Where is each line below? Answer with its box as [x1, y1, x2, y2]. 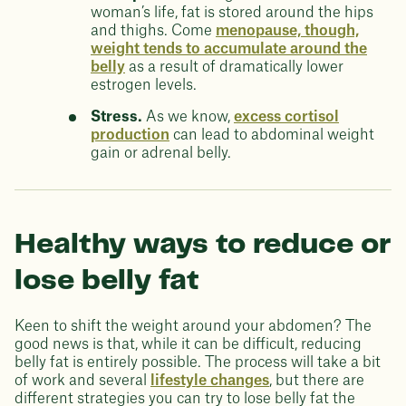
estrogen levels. [91, 78, 197, 92]
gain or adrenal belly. [91, 146, 231, 160]
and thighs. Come [91, 24, 216, 38]
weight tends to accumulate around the [91, 42, 367, 56]
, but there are [269, 373, 364, 388]
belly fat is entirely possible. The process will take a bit [14, 355, 381, 370]
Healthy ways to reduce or [14, 231, 391, 258]
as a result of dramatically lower [125, 60, 343, 74]
